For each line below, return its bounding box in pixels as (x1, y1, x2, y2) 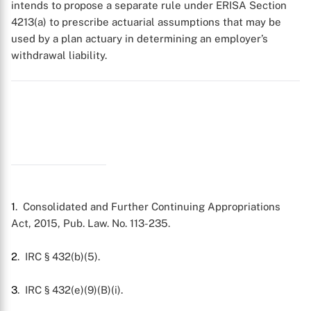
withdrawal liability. (11, 49, 107, 61)
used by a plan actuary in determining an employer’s (11, 33, 268, 44)
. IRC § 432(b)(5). (17, 251, 100, 262)
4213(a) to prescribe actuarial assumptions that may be (11, 16, 281, 28)
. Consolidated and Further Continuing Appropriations (15, 201, 280, 212)
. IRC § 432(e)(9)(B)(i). (17, 284, 123, 296)
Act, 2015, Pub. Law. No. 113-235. (11, 217, 170, 229)
